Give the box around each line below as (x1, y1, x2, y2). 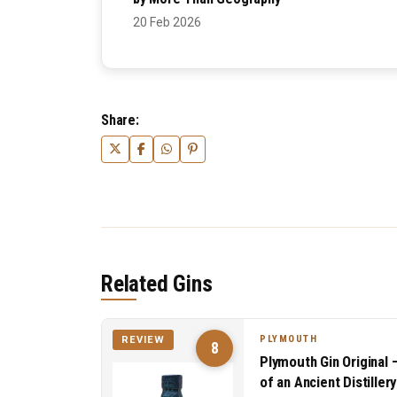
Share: (101, 112, 139, 129)
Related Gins (101, 270, 213, 298)
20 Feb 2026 (133, 15, 201, 30)
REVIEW (121, 334, 165, 346)
